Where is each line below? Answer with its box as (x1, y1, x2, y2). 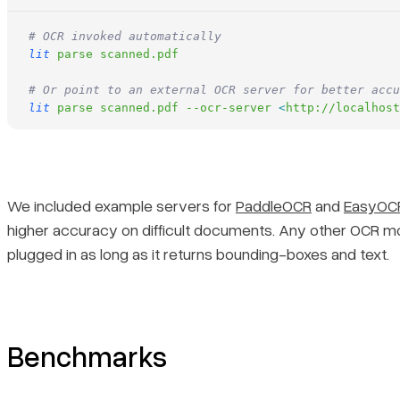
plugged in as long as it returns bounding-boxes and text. (7, 244, 389, 264)
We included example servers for (7, 196, 236, 216)
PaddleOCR (236, 196, 312, 216)
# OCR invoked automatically (29, 29, 221, 44)
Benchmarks (7, 338, 167, 374)
